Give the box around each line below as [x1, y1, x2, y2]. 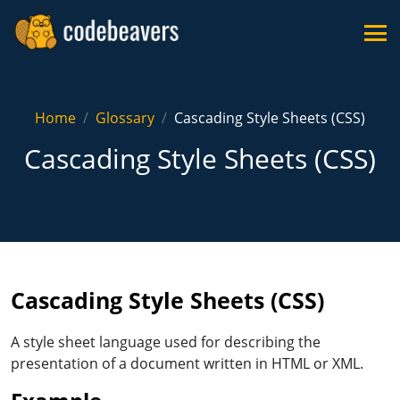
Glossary [96, 108, 154, 128]
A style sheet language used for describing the [11, 332, 321, 352]
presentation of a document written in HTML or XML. [11, 354, 363, 373]
